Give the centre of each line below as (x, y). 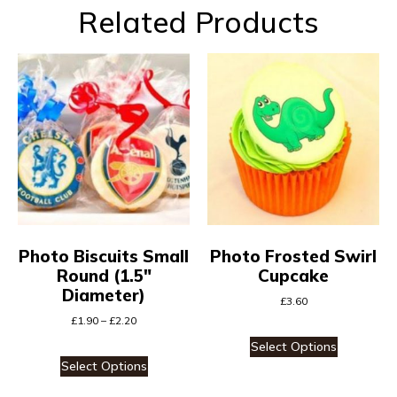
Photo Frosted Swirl (293, 256)
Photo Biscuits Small (104, 256)
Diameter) (104, 295)
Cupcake (293, 275)
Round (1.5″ (104, 275)
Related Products (198, 22)
